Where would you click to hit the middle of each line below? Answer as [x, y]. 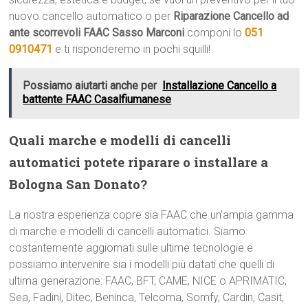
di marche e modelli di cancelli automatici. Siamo [128, 231]
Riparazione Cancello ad [231, 16]
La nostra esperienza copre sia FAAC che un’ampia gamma [152, 215]
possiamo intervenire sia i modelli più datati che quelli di [142, 264]
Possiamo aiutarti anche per [90, 86]
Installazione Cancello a [220, 86]
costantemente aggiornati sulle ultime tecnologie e [131, 248]
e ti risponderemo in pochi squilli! [132, 49]
